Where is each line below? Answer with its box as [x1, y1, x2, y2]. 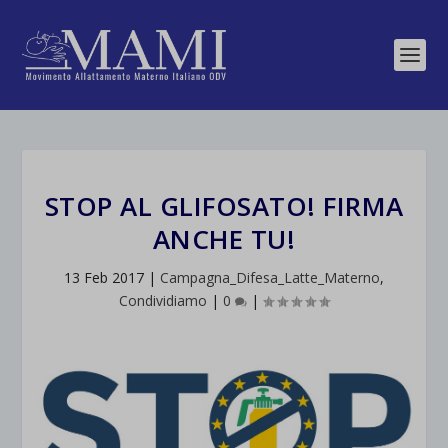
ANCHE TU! [152, 221, 296, 257]
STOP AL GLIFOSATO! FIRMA [44, 188, 404, 224]
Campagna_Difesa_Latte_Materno [160, 268, 380, 287]
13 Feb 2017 [64, 268, 144, 287]
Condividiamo [119, 291, 207, 310]
